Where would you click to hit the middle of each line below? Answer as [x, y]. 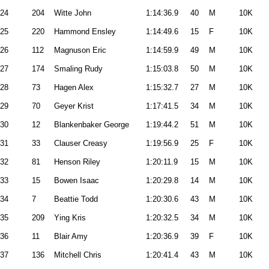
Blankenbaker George [92, 125]
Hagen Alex [74, 87]
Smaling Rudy [78, 69]
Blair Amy [71, 236]
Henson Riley [77, 162]
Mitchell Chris [78, 255]
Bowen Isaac [77, 180]
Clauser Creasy [81, 143]
